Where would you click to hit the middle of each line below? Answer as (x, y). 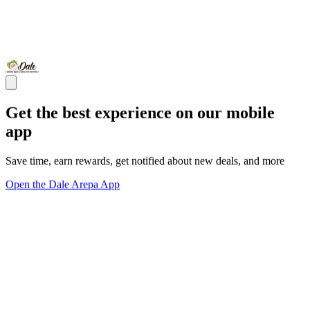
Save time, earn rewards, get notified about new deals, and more (145, 161)
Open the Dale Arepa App (63, 184)
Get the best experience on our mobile (140, 112)
